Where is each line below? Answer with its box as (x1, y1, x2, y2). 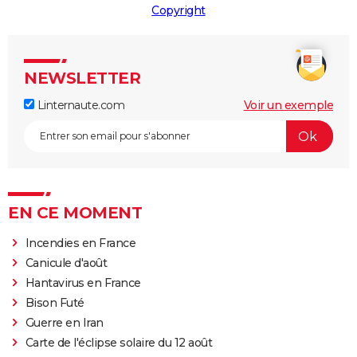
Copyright (151, 3, 206, 18)
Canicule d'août (25, 256, 108, 271)
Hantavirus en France (25, 276, 141, 291)
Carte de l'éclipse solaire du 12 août (25, 335, 213, 351)
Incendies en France (25, 236, 136, 251)
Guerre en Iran (25, 316, 104, 331)
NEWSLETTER (24, 69, 140, 88)
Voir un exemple (243, 98, 333, 113)
